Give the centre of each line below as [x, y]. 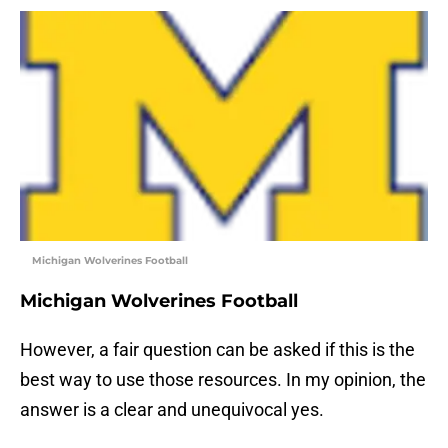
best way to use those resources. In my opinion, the [223, 380]
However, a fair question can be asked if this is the [217, 350]
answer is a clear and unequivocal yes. [172, 410]
